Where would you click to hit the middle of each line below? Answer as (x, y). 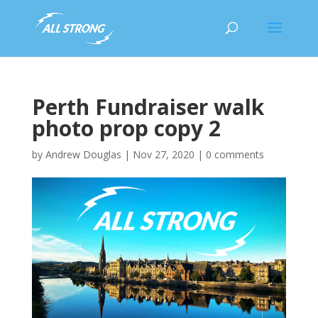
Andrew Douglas (83, 154)
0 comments (235, 154)
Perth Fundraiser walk (148, 107)
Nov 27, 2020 (163, 154)
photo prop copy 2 (126, 128)
